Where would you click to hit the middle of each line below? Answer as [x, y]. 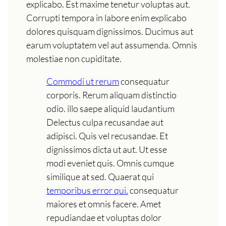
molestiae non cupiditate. [74, 58]
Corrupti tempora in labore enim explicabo [106, 17]
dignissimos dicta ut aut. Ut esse [107, 149]
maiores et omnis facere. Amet [104, 204]
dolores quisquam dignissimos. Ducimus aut [110, 31]
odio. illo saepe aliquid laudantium [110, 108]
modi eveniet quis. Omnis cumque [110, 163]
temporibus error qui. [87, 190]
